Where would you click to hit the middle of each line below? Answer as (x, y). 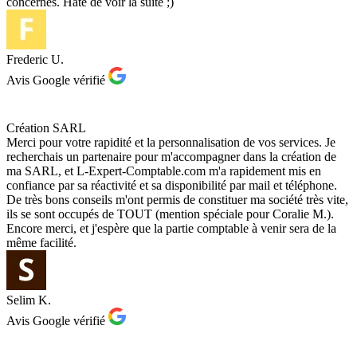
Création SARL (46, 128)
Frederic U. (35, 60)
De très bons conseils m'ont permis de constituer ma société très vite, (177, 200)
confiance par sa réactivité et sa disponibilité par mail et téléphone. (172, 186)
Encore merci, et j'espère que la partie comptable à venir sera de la (171, 229)
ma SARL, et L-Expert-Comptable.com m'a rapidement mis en (164, 171)
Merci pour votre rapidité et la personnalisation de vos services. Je (171, 143)
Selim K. (29, 300)
